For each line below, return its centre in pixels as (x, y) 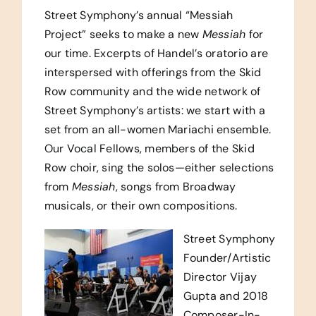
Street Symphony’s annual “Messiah (139, 15)
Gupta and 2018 (226, 296)
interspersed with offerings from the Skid (153, 72)
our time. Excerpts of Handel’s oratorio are (156, 53)
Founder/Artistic (227, 257)
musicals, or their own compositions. (141, 205)
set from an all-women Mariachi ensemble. (158, 129)
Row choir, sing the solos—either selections (159, 167)
